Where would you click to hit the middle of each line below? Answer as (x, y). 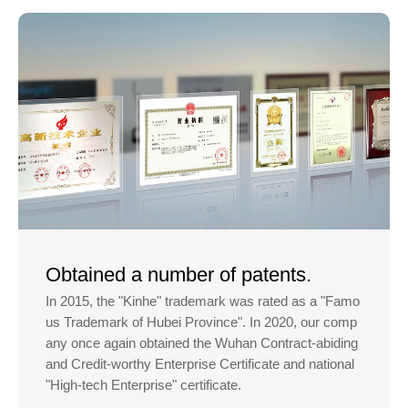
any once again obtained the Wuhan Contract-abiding (202, 342)
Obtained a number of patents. (178, 274)
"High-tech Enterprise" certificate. (143, 384)
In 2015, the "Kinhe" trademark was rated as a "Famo (203, 301)
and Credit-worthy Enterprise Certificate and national (200, 363)
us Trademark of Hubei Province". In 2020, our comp (201, 321)
